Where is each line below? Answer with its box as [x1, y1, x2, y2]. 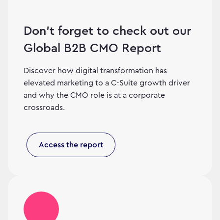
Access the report [39, 140, 103, 149]
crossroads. [24, 104, 65, 112]
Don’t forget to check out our [24, 25, 191, 38]
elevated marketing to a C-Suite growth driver [24, 79, 190, 87]
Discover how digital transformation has [24, 67, 167, 75]
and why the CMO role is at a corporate [24, 91, 165, 100]
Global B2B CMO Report [24, 42, 161, 55]
